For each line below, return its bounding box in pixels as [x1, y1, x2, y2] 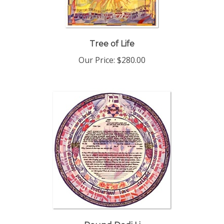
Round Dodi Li [83, 212, 140, 221]
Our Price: [78, 46, 115, 57]
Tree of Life [89, 30, 134, 40]
